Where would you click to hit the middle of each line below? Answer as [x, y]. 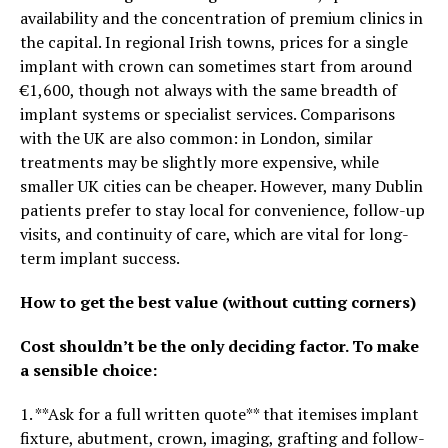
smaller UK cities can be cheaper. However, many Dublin [221, 186]
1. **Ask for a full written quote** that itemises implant [219, 414]
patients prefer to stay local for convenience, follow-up [222, 210]
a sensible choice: [88, 370]
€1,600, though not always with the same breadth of [208, 90]
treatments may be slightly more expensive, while [199, 162]
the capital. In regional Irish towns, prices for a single [214, 42]
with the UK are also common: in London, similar [196, 138]
